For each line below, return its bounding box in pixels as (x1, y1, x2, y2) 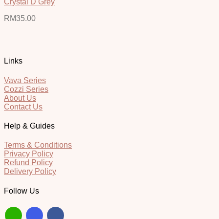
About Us (4, 93, 36, 102)
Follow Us (4, 186, 39, 195)
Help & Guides (4, 121, 55, 130)
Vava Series (4, 76, 46, 85)
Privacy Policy (4, 150, 53, 158)
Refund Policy (4, 158, 53, 167)
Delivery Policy (4, 167, 56, 176)
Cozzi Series (4, 85, 48, 93)
